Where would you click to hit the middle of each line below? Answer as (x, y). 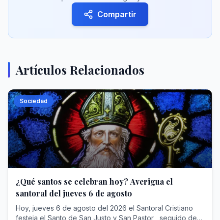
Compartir (117, 14)
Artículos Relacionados (80, 70)
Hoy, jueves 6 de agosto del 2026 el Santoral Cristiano (104, 208)
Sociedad (34, 101)
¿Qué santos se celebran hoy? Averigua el (94, 181)
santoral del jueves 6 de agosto (74, 193)
